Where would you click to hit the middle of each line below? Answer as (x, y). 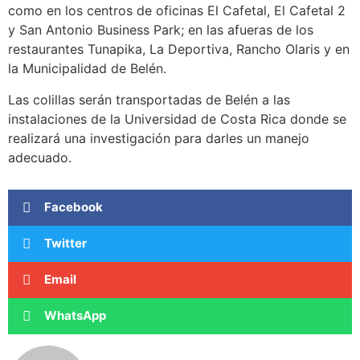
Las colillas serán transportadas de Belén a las (149, 99)
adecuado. (40, 157)
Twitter (65, 243)
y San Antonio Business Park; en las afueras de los (161, 30)
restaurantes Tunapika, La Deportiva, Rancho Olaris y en (179, 49)
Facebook (74, 207)
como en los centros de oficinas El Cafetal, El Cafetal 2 (177, 11)
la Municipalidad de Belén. (87, 69)
